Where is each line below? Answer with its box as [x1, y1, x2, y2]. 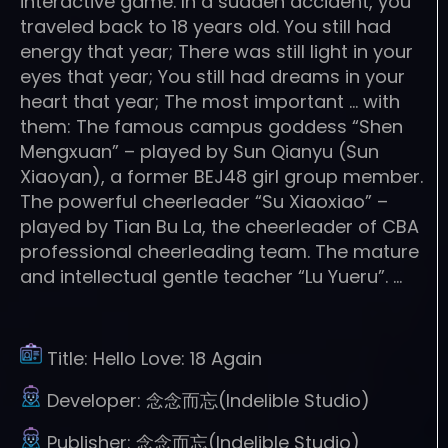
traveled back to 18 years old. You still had [20, 13, 391, 39]
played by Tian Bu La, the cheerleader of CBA [20, 213, 419, 239]
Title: [47, 345, 93, 371]
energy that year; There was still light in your [20, 38, 413, 64]
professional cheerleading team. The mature [20, 238, 419, 264]
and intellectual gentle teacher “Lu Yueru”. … [20, 263, 402, 289]
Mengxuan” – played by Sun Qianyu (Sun [20, 138, 379, 164]
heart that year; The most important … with [20, 88, 400, 114]
